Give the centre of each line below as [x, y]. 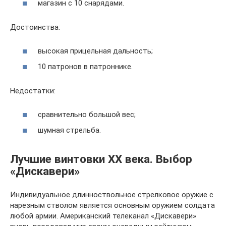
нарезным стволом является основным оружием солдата [112, 205]
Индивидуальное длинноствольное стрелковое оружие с [112, 195]
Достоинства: [35, 27]
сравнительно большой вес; [87, 114]
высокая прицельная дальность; [95, 51]
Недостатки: [33, 91]
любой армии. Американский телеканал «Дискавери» [103, 216]
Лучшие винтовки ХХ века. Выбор [101, 159]
